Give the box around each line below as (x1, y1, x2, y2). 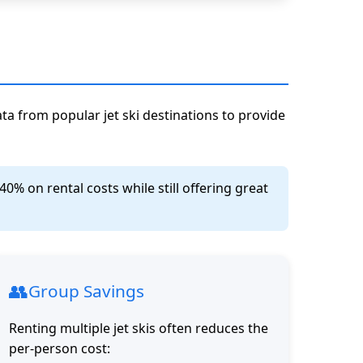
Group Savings (28, 279, 144, 302)
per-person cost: (9, 340, 110, 358)
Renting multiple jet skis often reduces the (9, 319, 268, 338)
